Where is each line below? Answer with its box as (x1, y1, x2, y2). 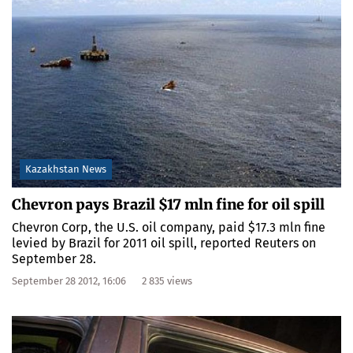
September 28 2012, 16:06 (12, 275, 126, 288)
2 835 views (142, 275, 192, 288)
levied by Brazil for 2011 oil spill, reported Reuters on (12, 236, 316, 251)
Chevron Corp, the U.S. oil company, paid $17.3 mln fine (12, 220, 325, 236)
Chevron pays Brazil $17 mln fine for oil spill (12, 195, 325, 214)
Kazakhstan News (25, 163, 106, 176)
